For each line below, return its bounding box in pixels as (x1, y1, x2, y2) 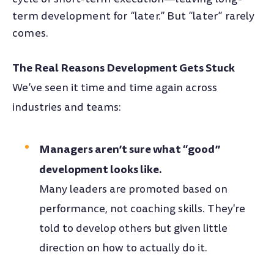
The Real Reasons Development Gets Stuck (12, 59, 235, 76)
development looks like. (39, 160, 163, 177)
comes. (12, 26, 49, 42)
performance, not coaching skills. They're (39, 201, 246, 217)
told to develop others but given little (39, 220, 228, 236)
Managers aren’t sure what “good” (39, 140, 221, 157)
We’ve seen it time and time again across (12, 80, 217, 95)
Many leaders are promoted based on (39, 181, 228, 197)
